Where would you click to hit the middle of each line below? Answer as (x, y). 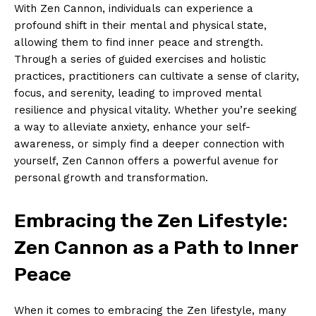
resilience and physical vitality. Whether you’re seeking (156, 110)
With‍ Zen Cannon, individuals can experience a (134, 8)
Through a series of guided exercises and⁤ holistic (140, 59)
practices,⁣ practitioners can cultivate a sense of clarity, (157, 76)
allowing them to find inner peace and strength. (139, 42)
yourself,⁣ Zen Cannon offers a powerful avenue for (146, 160)
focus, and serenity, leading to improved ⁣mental (138, 93)
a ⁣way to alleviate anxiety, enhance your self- (132, 127)
